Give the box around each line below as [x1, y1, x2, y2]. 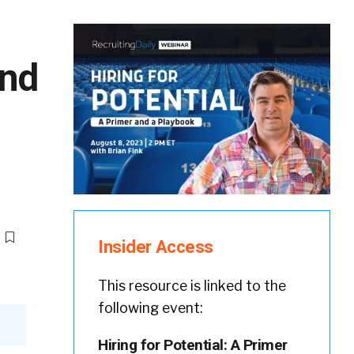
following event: [98, 299, 203, 317]
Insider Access [98, 236, 213, 258]
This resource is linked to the [98, 277, 287, 295]
